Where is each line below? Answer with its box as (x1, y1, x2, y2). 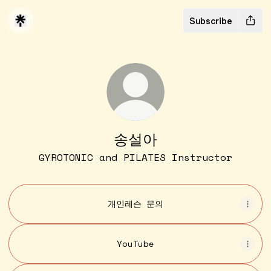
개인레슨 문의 (108, 197, 163, 210)
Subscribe (189, 15, 232, 27)
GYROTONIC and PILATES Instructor (39, 150, 232, 165)
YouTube (117, 237, 154, 250)
